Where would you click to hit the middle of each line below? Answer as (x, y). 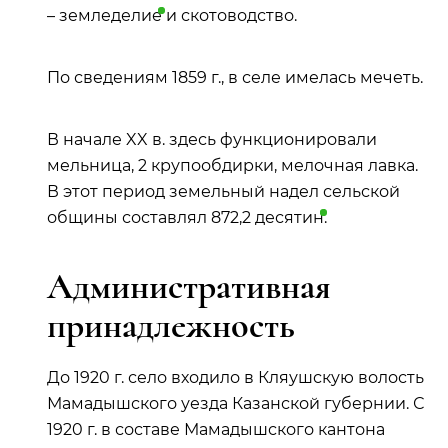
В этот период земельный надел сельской (223, 191)
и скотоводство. (229, 15)
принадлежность (171, 325)
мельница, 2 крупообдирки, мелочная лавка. (232, 165)
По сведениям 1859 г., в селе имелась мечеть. (235, 77)
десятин (289, 217)
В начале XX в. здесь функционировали (212, 139)
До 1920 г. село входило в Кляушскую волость (235, 377)
